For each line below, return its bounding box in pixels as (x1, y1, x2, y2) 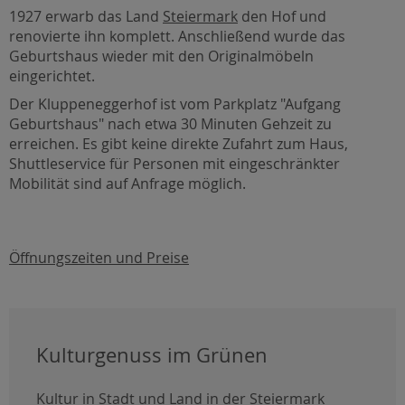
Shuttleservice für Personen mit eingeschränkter (9, 154, 340, 174)
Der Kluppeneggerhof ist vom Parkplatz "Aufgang (9, 94, 341, 115)
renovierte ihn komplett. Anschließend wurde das (9, 25, 345, 46)
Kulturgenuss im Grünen (36, 341, 268, 369)
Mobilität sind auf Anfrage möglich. (9, 174, 246, 194)
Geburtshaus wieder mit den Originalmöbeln (9, 45, 314, 66)
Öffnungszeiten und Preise (9, 248, 189, 268)
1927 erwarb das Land (9, 5, 163, 26)
